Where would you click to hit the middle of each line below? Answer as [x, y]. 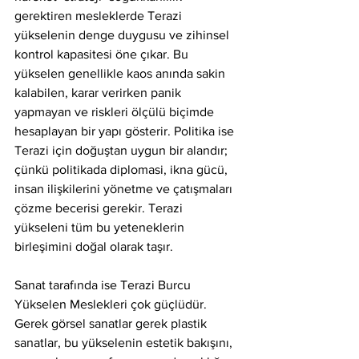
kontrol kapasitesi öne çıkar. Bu [103, 54]
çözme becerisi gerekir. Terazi [100, 208]
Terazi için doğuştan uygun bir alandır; [123, 150]
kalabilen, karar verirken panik [99, 93]
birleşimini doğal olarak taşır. [94, 246]
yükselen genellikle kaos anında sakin [121, 73]
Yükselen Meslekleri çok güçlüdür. [112, 304]
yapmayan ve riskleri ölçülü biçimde [116, 112]
